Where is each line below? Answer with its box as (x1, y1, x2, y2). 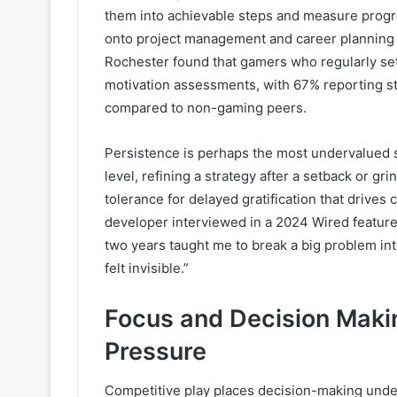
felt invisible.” (105, 259, 189, 276)
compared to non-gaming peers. (105, 98, 307, 116)
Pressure (105, 336, 206, 366)
